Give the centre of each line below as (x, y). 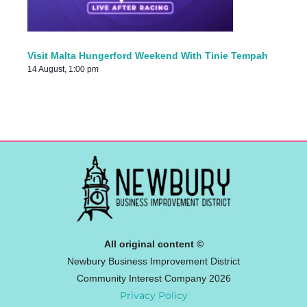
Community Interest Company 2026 (153, 278)
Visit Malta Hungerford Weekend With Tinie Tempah (148, 56)
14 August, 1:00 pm (63, 70)
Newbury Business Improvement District (153, 261)
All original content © (153, 244)
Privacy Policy (153, 295)
